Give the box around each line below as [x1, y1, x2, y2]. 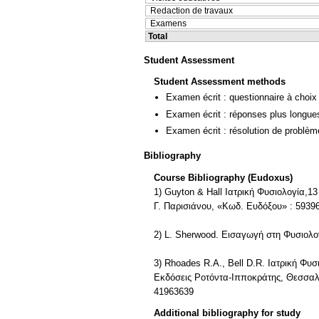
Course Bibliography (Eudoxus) [154, 172, 293, 183]
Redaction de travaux [150, 6, 233, 16]
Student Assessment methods [154, 76, 286, 88]
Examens [150, 19, 187, 29]
